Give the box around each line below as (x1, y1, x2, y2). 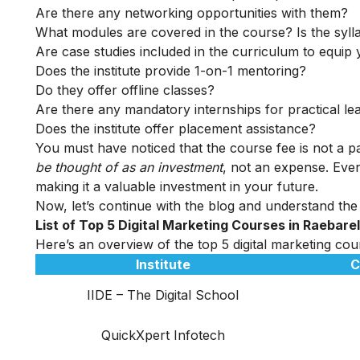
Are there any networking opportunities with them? (35, 5, 352, 22)
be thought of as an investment (35, 159, 223, 176)
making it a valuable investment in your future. (35, 178, 318, 195)
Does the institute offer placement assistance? (35, 121, 316, 137)
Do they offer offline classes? (35, 82, 215, 99)
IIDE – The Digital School (87, 287, 239, 304)
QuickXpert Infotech (100, 327, 225, 344)
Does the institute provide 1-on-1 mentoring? (35, 63, 306, 80)
